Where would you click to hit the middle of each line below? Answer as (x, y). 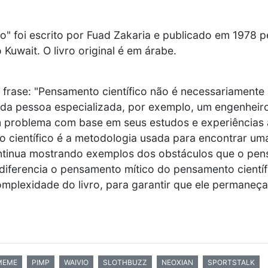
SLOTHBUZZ (125, 262)
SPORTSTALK (231, 262)
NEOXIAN (177, 262)
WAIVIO (76, 262)
